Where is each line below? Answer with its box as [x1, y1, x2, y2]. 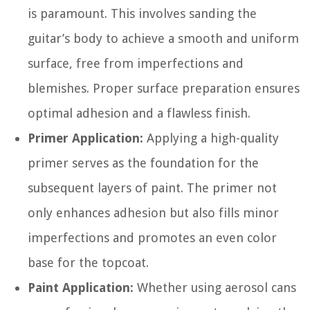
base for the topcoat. [28, 255, 149, 271]
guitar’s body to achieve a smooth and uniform [28, 31, 299, 46]
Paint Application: [28, 280, 134, 295]
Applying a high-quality [143, 131, 279, 146]
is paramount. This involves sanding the [28, 6, 257, 21]
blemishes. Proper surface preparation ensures [28, 81, 300, 96]
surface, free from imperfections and [28, 56, 244, 71]
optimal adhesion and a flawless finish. [28, 106, 250, 121]
